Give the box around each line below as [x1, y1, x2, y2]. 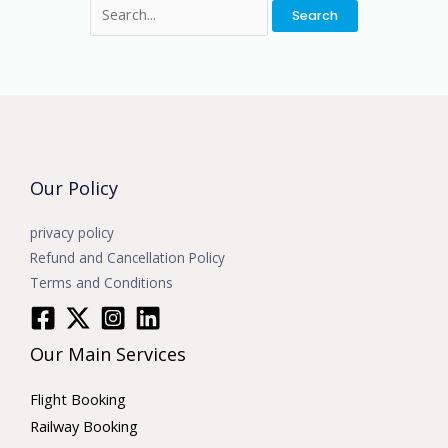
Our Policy [30, 175, 118, 200]
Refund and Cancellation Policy [30, 247, 225, 267]
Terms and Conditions [30, 272, 173, 292]
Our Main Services [30, 341, 186, 366]
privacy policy [30, 222, 114, 242]
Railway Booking [30, 416, 138, 436]
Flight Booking [30, 389, 126, 409]
